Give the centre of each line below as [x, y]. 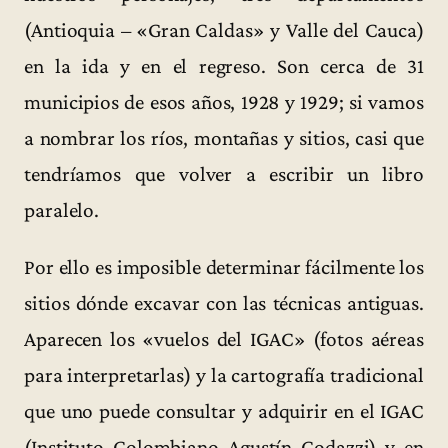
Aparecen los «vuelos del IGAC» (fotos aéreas [224, 339]
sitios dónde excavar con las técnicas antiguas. [224, 303]
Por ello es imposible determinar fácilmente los [224, 267]
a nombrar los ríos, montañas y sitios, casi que [224, 138]
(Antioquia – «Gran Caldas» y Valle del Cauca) [224, 30]
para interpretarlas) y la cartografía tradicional [224, 375]
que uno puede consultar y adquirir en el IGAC [224, 411]
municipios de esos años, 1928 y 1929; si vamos [224, 102]
